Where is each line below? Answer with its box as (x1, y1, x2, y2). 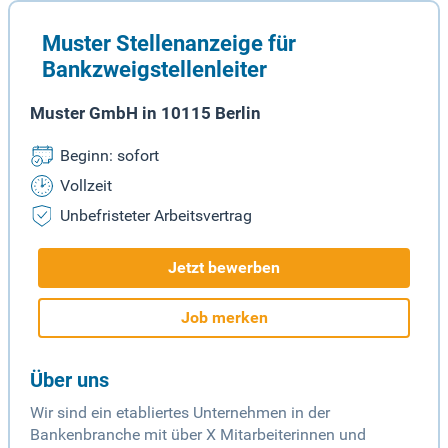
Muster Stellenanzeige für (42, 30, 296, 57)
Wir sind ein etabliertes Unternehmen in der (30, 403, 330, 423)
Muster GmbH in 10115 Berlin (30, 103, 261, 124)
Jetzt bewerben (168, 258, 280, 278)
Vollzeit (60, 176, 112, 196)
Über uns (30, 368, 109, 393)
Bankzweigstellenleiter (42, 56, 267, 83)
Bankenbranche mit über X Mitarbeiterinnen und (30, 425, 366, 445)
